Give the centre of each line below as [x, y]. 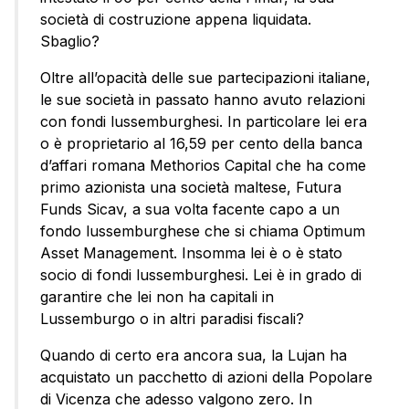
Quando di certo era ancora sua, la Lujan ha [194, 356]
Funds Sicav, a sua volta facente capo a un [190, 210]
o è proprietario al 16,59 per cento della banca [201, 144]
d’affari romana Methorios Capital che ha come [203, 166]
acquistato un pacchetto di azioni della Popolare [206, 378]
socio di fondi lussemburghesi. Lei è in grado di [201, 275]
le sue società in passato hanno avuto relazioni [203, 100]
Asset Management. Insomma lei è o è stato [191, 253]
